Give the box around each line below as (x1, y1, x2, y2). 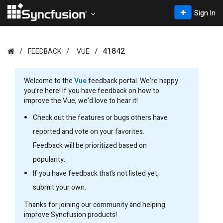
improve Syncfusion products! (24, 210, 117, 220)
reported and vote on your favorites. (33, 126, 144, 137)
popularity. (33, 154, 65, 165)
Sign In (194, 8, 216, 18)
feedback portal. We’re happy (87, 76, 178, 86)
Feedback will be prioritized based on (33, 140, 147, 151)
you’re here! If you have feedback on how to (24, 86, 159, 96)
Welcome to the (24, 76, 74, 86)
